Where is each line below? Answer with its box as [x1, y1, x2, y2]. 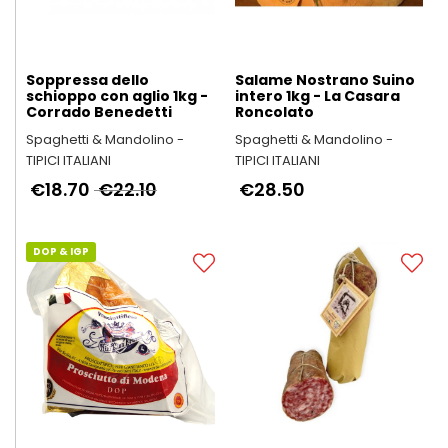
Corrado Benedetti [26, 101, 172, 122]
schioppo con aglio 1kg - [26, 85, 208, 106]
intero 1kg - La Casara [234, 85, 400, 106]
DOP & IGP [33, 243, 89, 259]
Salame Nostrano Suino [234, 69, 415, 90]
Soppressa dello [26, 69, 149, 90]
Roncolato [234, 101, 314, 122]
